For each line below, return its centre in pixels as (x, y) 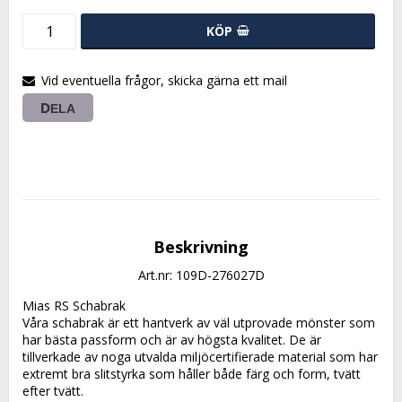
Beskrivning (201, 246)
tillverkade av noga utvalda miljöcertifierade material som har (200, 356)
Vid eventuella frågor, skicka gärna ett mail (164, 80)
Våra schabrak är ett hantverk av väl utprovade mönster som (199, 322)
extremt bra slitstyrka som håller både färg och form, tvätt (192, 373)
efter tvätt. (53, 390)
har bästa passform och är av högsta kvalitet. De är (172, 339)
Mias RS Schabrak (74, 305)
